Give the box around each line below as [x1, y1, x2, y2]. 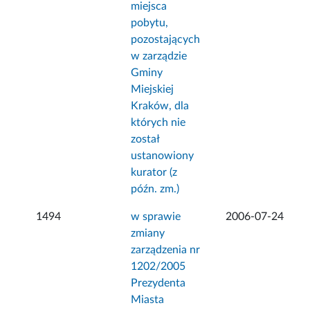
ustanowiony [131, 150, 194, 162]
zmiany [131, 228, 165, 239]
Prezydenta [131, 277, 186, 289]
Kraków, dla [131, 100, 190, 112]
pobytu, [131, 17, 169, 29]
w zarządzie [131, 51, 188, 62]
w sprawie [131, 211, 181, 223]
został [131, 134, 160, 145]
